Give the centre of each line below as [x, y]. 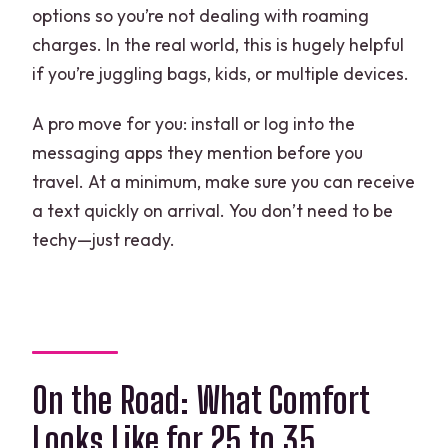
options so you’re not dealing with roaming [201, 15]
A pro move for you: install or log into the [194, 123]
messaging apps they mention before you [198, 152]
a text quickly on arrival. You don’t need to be [213, 210]
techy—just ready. [104, 239]
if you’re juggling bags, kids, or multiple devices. [221, 73]
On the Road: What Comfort [201, 401]
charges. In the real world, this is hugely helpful [218, 44]
